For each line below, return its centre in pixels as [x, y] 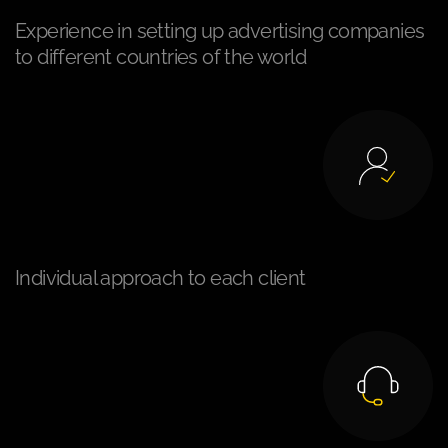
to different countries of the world [160, 57]
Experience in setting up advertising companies [220, 31]
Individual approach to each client [160, 278]
